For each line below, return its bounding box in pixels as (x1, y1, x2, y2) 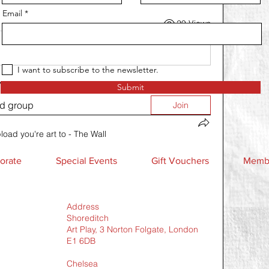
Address (67, 201, 99, 213)
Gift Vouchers (151, 156, 209, 166)
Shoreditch (67, 213, 109, 224)
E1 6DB (67, 235, 95, 247)
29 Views (177, 17, 211, 29)
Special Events (55, 156, 117, 166)
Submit (117, 82, 144, 93)
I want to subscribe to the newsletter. (17, 64, 159, 76)
